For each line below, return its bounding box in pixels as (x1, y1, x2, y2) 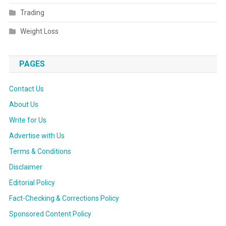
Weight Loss (20, 27, 59, 36)
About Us (9, 100, 38, 109)
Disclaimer (9, 163, 42, 172)
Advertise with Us (9, 132, 65, 140)
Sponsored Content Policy (9, 210, 91, 218)
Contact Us (9, 85, 44, 93)
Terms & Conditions (9, 147, 71, 156)
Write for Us (9, 116, 46, 125)
